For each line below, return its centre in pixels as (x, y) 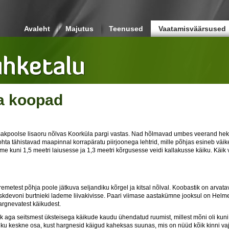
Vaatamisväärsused (192, 29)
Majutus (79, 29)
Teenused (126, 29)
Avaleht (37, 29)
